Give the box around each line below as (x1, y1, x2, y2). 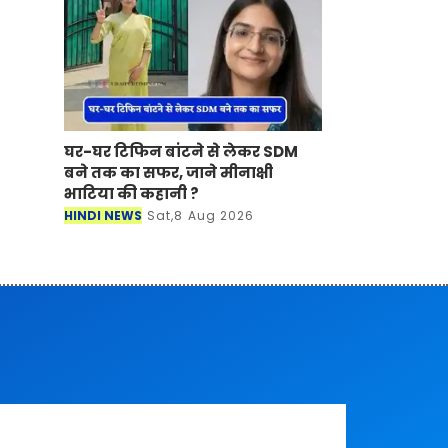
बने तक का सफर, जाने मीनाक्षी (64, 162, 273, 184)
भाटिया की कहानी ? (64, 183, 199, 205)
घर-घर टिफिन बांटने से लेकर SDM (64, 141, 298, 163)
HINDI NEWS (64, 207, 142, 225)
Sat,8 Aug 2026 (147, 207, 255, 225)
